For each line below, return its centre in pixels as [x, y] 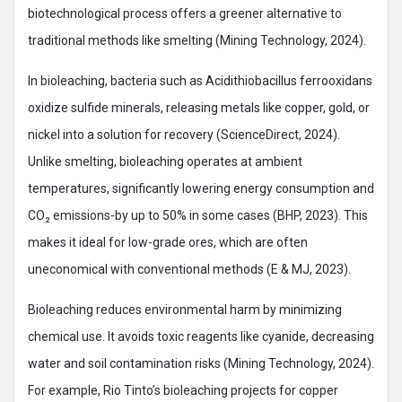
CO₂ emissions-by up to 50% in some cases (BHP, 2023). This [198, 215]
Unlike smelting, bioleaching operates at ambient [165, 162]
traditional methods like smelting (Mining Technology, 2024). [197, 40]
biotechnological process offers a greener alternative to [185, 13]
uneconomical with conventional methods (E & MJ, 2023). [189, 269]
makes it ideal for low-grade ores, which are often [168, 242]
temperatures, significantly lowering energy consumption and [201, 188]
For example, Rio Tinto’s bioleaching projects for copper [183, 390]
